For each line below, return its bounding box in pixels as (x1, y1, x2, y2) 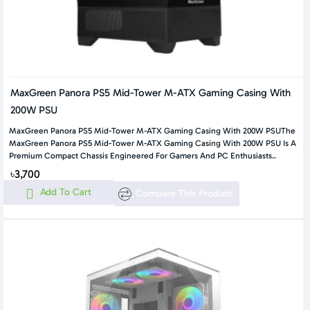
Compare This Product (135, 188, 232, 200)
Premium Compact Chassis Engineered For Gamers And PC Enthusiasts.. (9, 150, 276, 161)
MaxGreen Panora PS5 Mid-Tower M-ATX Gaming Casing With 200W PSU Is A (9, 138, 296, 148)
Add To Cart (40, 185, 91, 198)
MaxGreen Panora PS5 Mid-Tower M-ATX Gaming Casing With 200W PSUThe (9, 125, 295, 136)
